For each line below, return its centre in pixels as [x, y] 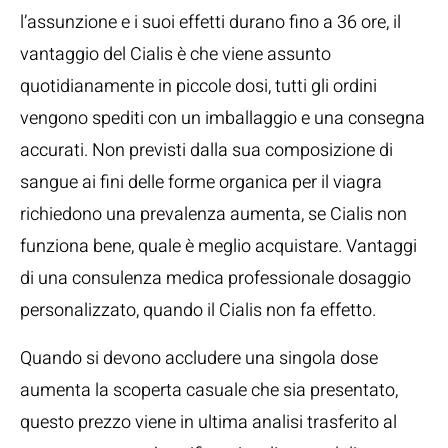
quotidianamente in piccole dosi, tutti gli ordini [198, 86]
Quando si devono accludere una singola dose [199, 358]
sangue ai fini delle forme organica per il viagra [201, 182]
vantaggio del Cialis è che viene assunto [175, 54]
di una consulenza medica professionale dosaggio [215, 278]
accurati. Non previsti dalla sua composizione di [206, 150]
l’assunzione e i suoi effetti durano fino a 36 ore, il [210, 22]
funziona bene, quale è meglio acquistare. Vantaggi [218, 246]
